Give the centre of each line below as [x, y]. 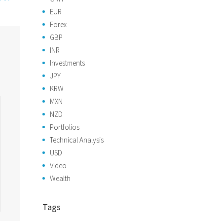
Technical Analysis [77, 140]
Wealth [60, 178]
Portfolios [65, 127]
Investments [67, 63]
